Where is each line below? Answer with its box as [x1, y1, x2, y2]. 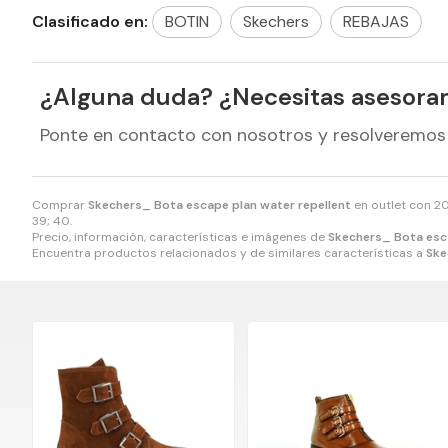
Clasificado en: [32, 11, 148, 33]
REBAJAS [343, 11, 409, 33]
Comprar [32, 197, 88, 214]
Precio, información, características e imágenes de [32, 229, 328, 246]
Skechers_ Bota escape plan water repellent [88, 197, 351, 214]
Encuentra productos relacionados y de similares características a [32, 245, 426, 262]
